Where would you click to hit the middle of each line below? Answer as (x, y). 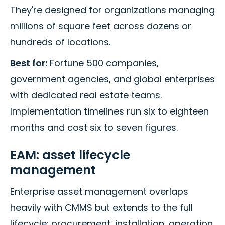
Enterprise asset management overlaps (99, 191)
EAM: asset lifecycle (70, 155)
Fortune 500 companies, (103, 63)
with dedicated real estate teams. (86, 95)
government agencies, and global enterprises (113, 79)
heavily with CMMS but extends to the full (101, 207)
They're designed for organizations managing (113, 10)
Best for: (29, 63)
